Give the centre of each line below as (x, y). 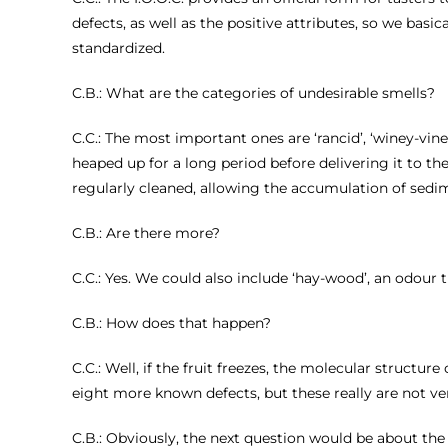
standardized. (118, 47)
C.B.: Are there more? (146, 232)
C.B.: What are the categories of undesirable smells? (253, 92)
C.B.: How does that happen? (171, 322)
